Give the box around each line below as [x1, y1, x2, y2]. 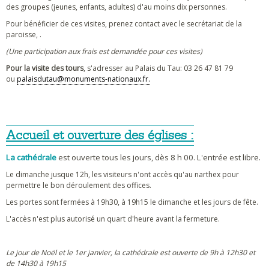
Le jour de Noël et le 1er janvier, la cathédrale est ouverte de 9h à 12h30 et [6, 247, 255, 258]
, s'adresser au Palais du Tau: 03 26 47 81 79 [83, 63, 233, 73]
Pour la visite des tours [6, 63, 83, 73]
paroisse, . [6, 29, 41, 40]
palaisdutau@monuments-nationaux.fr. [17, 74, 150, 84]
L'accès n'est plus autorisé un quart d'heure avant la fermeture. [6, 214, 220, 224]
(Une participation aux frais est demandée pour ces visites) [6, 46, 202, 56]
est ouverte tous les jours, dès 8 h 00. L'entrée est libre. [58, 152, 261, 163]
